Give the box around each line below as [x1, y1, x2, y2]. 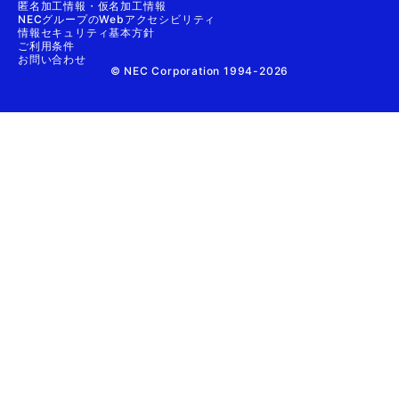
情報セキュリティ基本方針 [18, 25, 155, 39]
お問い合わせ [18, 52, 86, 66]
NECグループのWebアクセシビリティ [18, 12, 216, 26]
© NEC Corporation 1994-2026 [110, 63, 289, 77]
